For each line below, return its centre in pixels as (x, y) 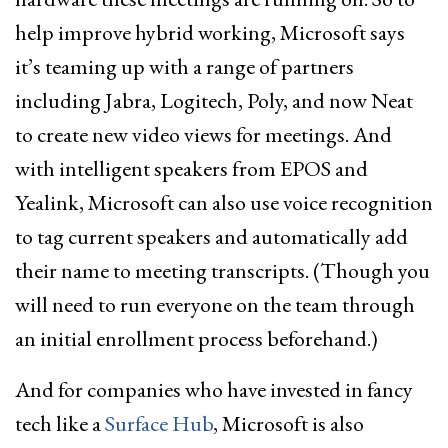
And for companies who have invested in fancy (214, 390)
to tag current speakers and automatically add (211, 237)
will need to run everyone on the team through (215, 305)
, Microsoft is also (288, 424)
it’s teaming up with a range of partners (184, 67)
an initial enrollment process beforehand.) (196, 339)
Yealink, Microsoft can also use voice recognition (224, 203)
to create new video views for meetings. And (203, 135)
